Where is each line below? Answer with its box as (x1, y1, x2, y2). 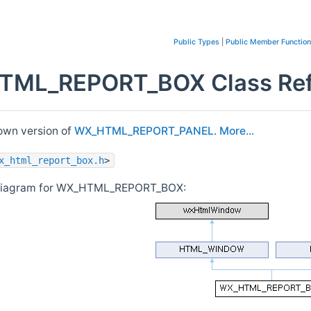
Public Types (174, 37, 219, 47)
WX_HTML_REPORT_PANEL (74, 124, 214, 138)
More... (219, 124, 254, 138)
